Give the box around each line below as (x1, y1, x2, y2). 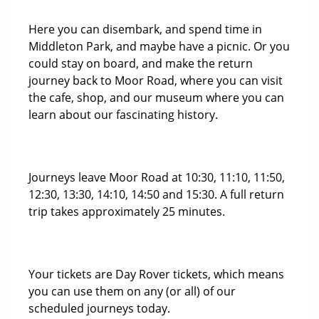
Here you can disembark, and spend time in (28, 21, 262, 37)
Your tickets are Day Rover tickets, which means (28, 266, 284, 282)
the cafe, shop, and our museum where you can (28, 90, 284, 105)
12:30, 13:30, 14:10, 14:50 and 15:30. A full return (28, 187, 284, 202)
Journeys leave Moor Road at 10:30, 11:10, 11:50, (28, 169, 285, 185)
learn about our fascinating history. (28, 107, 218, 122)
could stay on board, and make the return (28, 56, 253, 71)
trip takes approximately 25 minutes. (28, 204, 225, 219)
